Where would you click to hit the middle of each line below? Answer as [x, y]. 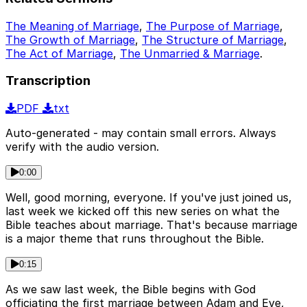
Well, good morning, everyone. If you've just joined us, [149, 198]
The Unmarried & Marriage [190, 53]
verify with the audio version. [82, 147]
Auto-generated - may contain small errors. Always [141, 133]
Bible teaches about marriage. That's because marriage [151, 225]
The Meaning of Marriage [72, 26]
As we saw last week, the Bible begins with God [131, 290]
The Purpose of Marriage [213, 26]
